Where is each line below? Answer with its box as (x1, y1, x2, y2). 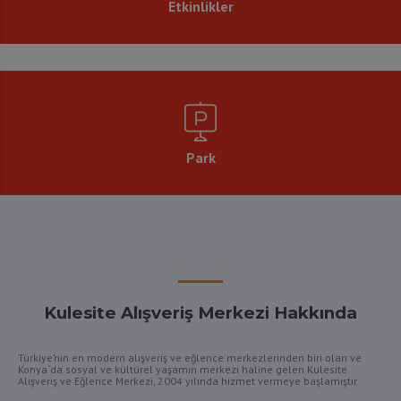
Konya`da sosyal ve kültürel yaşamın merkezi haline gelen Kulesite (18, 363, 347, 376)
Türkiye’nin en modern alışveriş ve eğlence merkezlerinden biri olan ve (18, 351, 362, 364)
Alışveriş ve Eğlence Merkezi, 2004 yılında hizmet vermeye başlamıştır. (18, 374, 359, 388)
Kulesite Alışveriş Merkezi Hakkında (44, 303, 357, 323)
